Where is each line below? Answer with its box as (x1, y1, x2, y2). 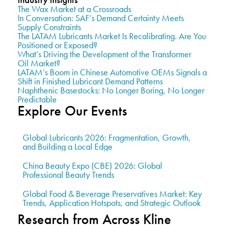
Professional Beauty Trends (23, 168, 114, 180)
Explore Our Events (18, 101, 127, 120)
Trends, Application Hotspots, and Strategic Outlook (23, 196, 201, 208)
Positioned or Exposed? (18, 39, 99, 51)
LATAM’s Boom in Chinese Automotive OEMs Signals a (18, 66, 207, 78)
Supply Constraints (18, 21, 81, 33)
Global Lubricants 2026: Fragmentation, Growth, (23, 131, 191, 143)
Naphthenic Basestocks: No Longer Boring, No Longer (18, 84, 204, 96)
